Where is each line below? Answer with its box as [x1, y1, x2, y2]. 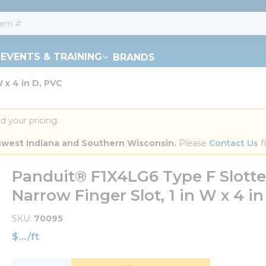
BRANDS [113, 51, 155, 63]
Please [176, 138, 209, 148]
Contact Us [209, 138, 258, 148]
